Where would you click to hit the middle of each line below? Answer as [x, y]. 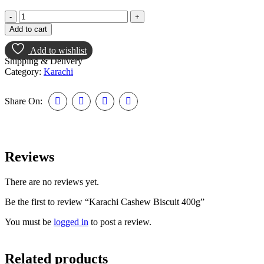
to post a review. [120, 222]
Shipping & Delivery [44, 61]
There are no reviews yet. [52, 181]
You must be [29, 222]
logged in [71, 222]
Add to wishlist [58, 50]
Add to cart [28, 29]
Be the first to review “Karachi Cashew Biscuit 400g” [105, 202]
